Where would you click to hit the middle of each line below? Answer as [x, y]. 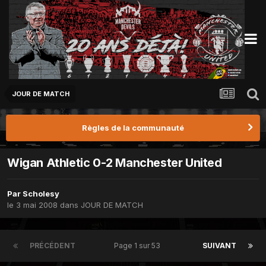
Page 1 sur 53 [139, 246]
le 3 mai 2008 [32, 205]
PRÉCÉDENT [53, 246]
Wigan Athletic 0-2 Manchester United [115, 162]
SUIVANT [219, 246]
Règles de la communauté [133, 127]
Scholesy [41, 193]
